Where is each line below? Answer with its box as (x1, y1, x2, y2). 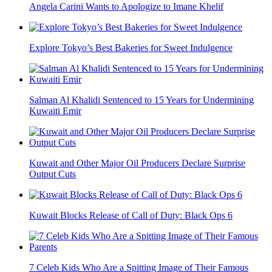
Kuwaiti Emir (29, 105, 81, 116)
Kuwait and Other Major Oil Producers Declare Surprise (29, 157, 245, 168)
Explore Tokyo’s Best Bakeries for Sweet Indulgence (29, 42, 233, 53)
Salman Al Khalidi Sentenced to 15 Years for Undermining (29, 94, 254, 105)
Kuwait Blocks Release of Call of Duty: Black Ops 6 (29, 209, 233, 220)
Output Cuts (29, 168, 76, 179)
